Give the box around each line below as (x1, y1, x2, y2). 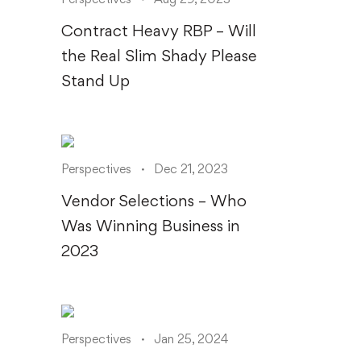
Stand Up (61, 71, 130, 90)
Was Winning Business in (61, 216, 240, 235)
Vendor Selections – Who (61, 191, 247, 210)
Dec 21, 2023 (154, 161, 228, 176)
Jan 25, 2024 (154, 331, 228, 346)
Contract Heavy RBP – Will (61, 21, 256, 40)
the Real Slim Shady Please (61, 46, 257, 65)
